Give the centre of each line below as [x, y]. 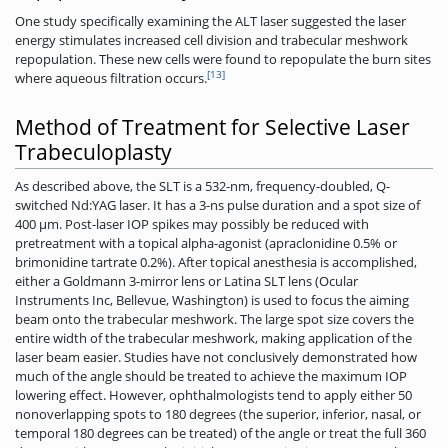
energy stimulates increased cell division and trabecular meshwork [211, 40]
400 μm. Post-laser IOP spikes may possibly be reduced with [192, 224]
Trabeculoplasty [93, 151]
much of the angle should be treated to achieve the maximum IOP [211, 376]
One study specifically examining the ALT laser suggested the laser [210, 21]
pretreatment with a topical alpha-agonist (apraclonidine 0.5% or [206, 243]
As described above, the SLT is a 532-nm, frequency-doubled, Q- [202, 186]
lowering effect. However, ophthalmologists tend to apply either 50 [213, 395]
